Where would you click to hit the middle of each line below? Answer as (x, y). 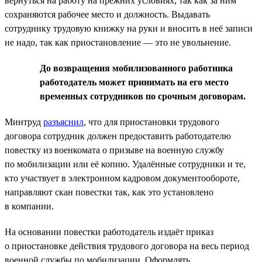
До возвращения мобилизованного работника (136, 68)
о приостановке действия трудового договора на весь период (127, 246)
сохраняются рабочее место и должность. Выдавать (107, 14)
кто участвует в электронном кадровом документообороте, (122, 178)
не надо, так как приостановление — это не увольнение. (118, 42)
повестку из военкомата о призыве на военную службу (114, 150)
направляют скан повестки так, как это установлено (109, 192)
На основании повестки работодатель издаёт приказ (109, 232)
